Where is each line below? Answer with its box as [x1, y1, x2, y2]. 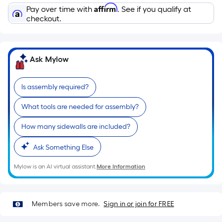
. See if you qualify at [117, 4, 191, 14]
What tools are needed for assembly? [21, 103, 139, 111]
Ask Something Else [33, 143, 94, 152]
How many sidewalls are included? [21, 122, 130, 131]
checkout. [26, 14, 61, 23]
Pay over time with [26, 4, 94, 14]
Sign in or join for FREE [104, 200, 174, 208]
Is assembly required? [21, 83, 89, 91]
